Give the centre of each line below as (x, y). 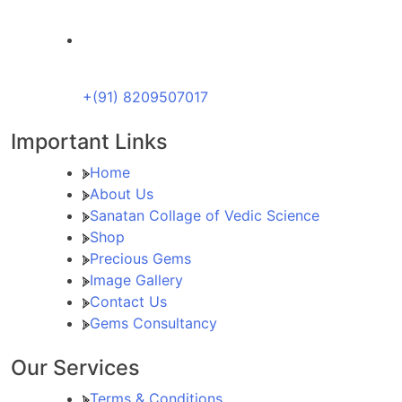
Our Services (75, 367)
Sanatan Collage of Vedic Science (205, 215)
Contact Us (128, 301)
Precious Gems (140, 258)
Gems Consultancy (153, 323)
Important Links (89, 141)
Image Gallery (136, 280)
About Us (122, 193)
